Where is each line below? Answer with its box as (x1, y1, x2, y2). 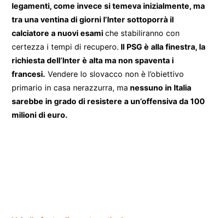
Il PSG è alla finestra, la (118, 42, 205, 52)
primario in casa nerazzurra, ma (11, 83, 128, 93)
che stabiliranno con (105, 28, 180, 38)
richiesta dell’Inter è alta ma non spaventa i (11, 55, 174, 66)
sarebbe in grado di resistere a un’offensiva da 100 (11, 96, 205, 107)
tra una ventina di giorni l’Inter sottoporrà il (11, 15, 174, 25)
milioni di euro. (11, 110, 70, 120)
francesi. (11, 69, 45, 79)
